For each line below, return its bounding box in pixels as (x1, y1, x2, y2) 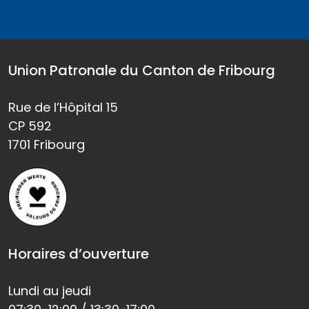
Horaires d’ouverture (8, 243, 149, 263)
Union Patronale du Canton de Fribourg (8, 60, 275, 80)
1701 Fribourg (8, 135, 85, 153)
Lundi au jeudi (8, 281, 91, 299)
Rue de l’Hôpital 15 (8, 98, 118, 116)
